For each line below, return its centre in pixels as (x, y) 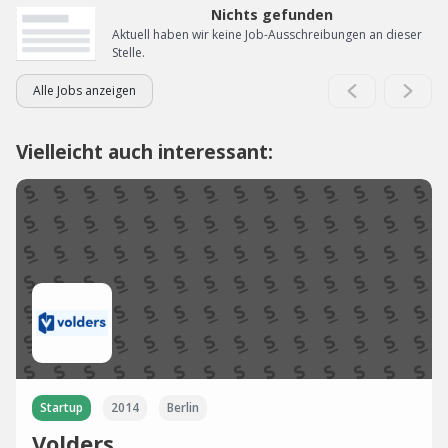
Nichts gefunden (272, 14)
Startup (61, 407)
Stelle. (128, 52)
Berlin (183, 407)
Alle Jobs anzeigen (84, 90)
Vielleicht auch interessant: (144, 151)
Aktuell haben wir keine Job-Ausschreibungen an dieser (267, 34)
